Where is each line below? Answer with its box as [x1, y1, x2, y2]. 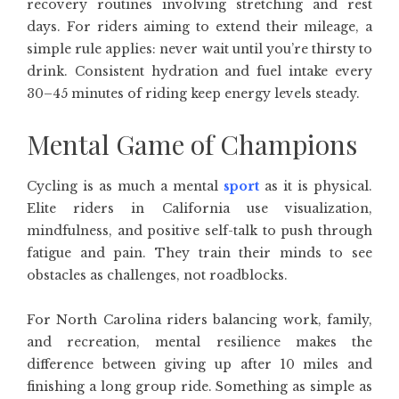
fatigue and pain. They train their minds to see [27, 245, 372, 261]
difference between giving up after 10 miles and [27, 356, 372, 372]
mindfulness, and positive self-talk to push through [27, 223, 372, 239]
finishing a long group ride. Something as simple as [27, 379, 372, 395]
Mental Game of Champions [27, 126, 357, 162]
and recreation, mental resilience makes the [27, 334, 372, 350]
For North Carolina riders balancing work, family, [27, 312, 372, 328]
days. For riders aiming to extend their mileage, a [27, 19, 372, 35]
